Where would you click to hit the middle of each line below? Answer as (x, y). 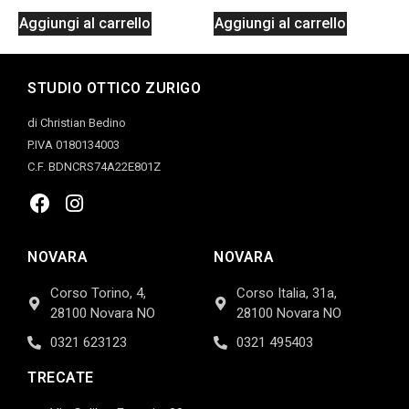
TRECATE (61, 378)
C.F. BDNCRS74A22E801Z (94, 167)
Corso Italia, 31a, (287, 294)
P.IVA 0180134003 (73, 145)
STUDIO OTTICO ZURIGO (114, 89)
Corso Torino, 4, (98, 294)
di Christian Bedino (77, 123)
